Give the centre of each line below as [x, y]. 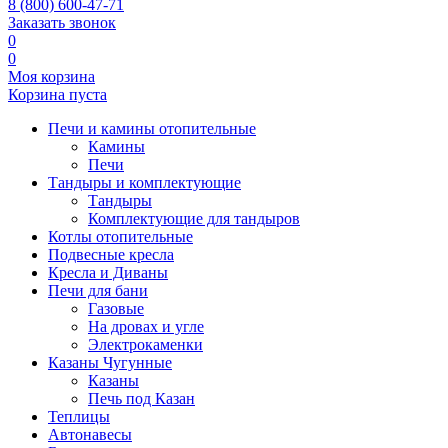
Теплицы [79, 416]
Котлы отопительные [120, 236]
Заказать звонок [62, 22]
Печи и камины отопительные [152, 128]
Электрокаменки [145, 344]
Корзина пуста [57, 94]
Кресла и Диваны [108, 272]
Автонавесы [90, 434]
